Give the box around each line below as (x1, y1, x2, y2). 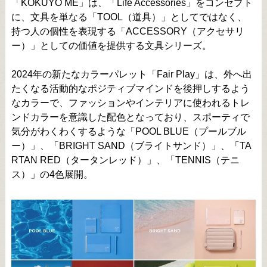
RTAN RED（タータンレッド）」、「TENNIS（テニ (11, 154, 240, 165)
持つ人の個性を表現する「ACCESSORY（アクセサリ (11, 26, 244, 36)
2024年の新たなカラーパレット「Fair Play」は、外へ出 (11, 69, 252, 79)
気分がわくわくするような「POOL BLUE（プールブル (11, 126, 246, 136)
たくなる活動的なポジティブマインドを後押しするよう (11, 83, 250, 94)
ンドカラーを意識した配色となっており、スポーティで (11, 111, 250, 122)
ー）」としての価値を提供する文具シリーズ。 (11, 40, 212, 51)
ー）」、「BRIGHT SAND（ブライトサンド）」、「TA (11, 140, 252, 151)
